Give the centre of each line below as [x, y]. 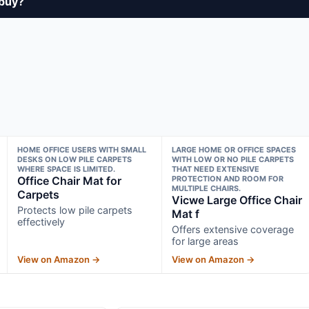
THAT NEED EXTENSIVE [216, 169]
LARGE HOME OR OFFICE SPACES [234, 149]
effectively [41, 221]
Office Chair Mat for [69, 180]
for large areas [206, 241]
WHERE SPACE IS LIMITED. [66, 169]
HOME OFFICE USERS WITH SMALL [81, 149]
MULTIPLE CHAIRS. [207, 188]
